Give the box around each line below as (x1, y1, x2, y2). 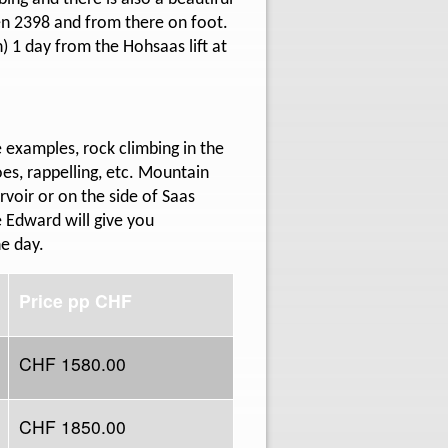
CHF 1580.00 (19, 350, 126, 376)
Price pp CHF (19, 287, 137, 313)
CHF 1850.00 (19, 413, 126, 439)
